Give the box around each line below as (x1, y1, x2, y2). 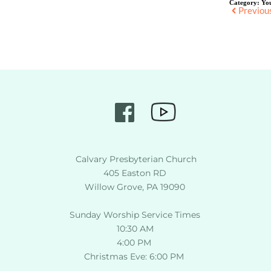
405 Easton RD (103, 168, 167, 179)
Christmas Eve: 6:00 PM (83, 251, 186, 263)
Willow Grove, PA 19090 (85, 181, 186, 193)
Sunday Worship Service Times (70, 209, 201, 221)
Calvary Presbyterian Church (76, 154, 197, 165)
